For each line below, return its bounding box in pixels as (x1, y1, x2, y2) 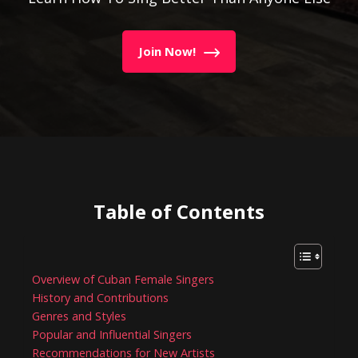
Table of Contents (93, 197, 265, 225)
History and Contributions (32, 289, 169, 305)
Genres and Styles (32, 308, 126, 324)
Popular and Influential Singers (32, 326, 192, 342)
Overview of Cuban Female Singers (32, 271, 214, 287)
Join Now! (138, 42, 196, 59)
